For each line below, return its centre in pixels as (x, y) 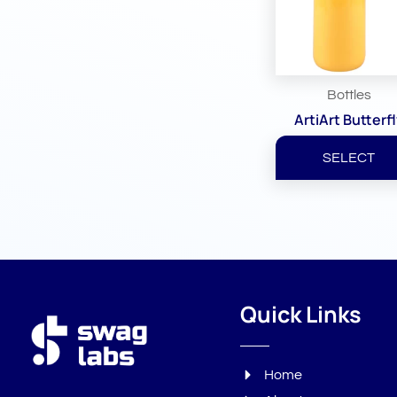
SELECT (349, 158)
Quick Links (300, 314)
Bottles (349, 95)
